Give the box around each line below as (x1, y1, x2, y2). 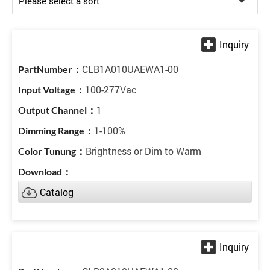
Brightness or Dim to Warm (86, 145, 201, 157)
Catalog (40, 186, 74, 198)
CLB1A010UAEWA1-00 (82, 63, 178, 75)
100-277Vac (85, 83, 137, 96)
